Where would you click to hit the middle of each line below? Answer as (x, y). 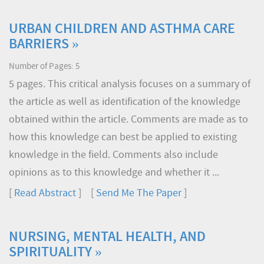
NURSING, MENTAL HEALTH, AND (107, 237)
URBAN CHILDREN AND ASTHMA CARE (122, 29)
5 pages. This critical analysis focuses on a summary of (130, 85)
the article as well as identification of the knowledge (125, 102)
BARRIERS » (44, 45)
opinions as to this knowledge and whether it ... (114, 173)
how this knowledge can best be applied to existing (123, 138)
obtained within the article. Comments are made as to (128, 120)
